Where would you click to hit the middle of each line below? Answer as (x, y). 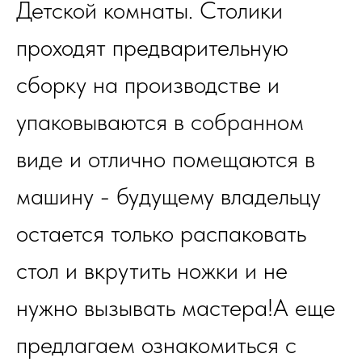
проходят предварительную (152, 47)
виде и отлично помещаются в (166, 159)
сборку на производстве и (148, 84)
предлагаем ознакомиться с (156, 345)
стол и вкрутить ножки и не (152, 270)
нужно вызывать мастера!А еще (176, 307)
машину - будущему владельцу (168, 196)
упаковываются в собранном (160, 122)
